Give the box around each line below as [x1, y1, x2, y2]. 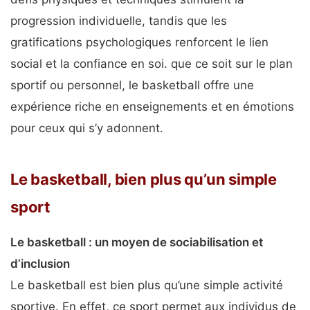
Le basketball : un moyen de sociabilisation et [10, 235, 263, 249]
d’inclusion [10, 256, 70, 271]
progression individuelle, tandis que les [10, 14, 227, 28]
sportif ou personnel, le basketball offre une [10, 78, 254, 93]
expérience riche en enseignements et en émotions [10, 100, 294, 114]
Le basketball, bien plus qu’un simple [10, 170, 277, 188]
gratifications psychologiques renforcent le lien [10, 35, 268, 50]
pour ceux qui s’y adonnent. [10, 121, 163, 136]
